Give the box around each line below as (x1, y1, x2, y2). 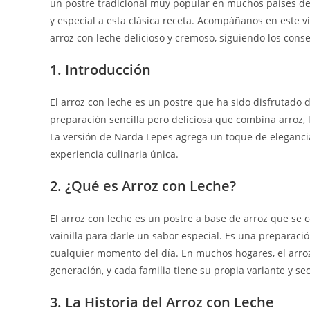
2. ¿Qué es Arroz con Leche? (50, 176, 236, 195)
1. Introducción (50, 60, 151, 79)
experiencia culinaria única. (50, 147, 179, 161)
